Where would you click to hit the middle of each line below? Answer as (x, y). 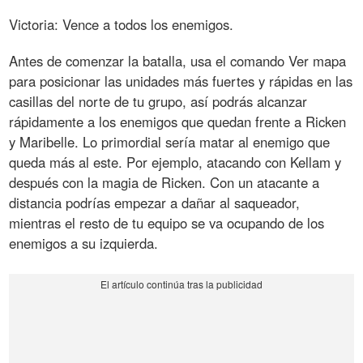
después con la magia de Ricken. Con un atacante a (164, 182)
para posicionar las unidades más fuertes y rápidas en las (181, 81)
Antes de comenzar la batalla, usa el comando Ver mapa (178, 60)
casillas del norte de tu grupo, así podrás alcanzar (158, 101)
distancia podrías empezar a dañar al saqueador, (155, 202)
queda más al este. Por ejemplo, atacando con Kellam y (175, 162)
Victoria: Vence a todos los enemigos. (122, 24)
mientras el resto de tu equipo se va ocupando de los (167, 222)
